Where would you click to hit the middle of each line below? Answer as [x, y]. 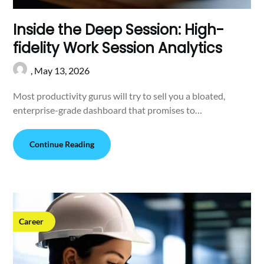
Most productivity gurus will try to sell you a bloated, [119, 96]
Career [32, 222]
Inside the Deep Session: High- [119, 30]
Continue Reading [62, 144]
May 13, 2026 [62, 71]
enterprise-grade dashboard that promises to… [108, 110]
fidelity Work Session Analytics [118, 48]
